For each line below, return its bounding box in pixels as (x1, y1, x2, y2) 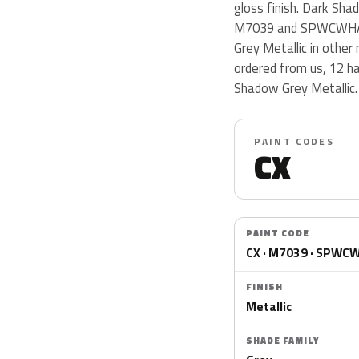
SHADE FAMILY (246, 334, 319, 347)
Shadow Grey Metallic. (234, 78, 357, 98)
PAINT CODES (254, 134, 334, 149)
